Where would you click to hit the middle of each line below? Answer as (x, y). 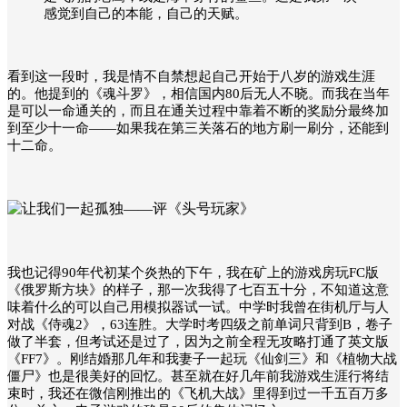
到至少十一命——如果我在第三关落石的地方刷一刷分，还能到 (198, 128)
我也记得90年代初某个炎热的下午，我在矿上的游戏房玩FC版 (193, 272)
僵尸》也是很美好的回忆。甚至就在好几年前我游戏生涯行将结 (198, 376)
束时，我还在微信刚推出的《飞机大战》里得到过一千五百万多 (198, 393)
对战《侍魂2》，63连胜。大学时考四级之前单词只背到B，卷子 (200, 324)
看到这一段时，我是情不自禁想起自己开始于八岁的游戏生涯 (191, 76)
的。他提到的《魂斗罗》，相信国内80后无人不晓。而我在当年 (199, 93)
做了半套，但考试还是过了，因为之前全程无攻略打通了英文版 (198, 341)
